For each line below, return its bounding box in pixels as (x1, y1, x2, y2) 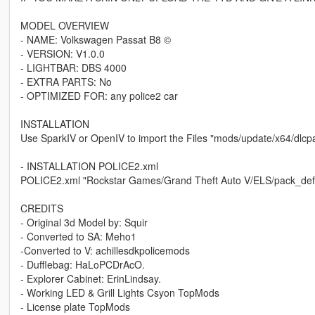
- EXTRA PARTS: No (20, 75, 112, 89)
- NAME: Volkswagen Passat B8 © (20, 32, 171, 47)
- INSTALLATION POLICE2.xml (20, 159, 158, 174)
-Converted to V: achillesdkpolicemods (20, 243, 190, 258)
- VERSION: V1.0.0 (20, 46, 105, 61)
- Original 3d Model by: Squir (20, 215, 148, 230)
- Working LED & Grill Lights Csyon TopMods (20, 285, 219, 300)
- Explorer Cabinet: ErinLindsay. (20, 271, 161, 286)
